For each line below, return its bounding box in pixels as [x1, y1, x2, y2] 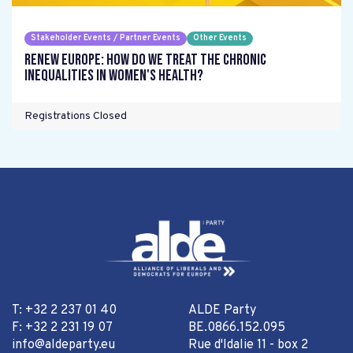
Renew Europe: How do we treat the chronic [24, 50, 266, 69]
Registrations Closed [24, 110, 127, 123]
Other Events [193, 33, 247, 43]
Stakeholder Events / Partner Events [31, 33, 180, 43]
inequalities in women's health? [24, 66, 203, 85]
